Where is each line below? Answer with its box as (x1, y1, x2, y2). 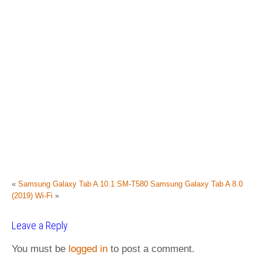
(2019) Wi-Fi (12, 191, 53, 200)
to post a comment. (108, 243, 195, 254)
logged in (68, 243, 108, 254)
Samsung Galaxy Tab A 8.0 (150, 180, 243, 188)
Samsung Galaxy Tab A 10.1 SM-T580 (18, 180, 148, 188)
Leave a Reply (12, 219, 68, 232)
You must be (12, 243, 68, 254)
